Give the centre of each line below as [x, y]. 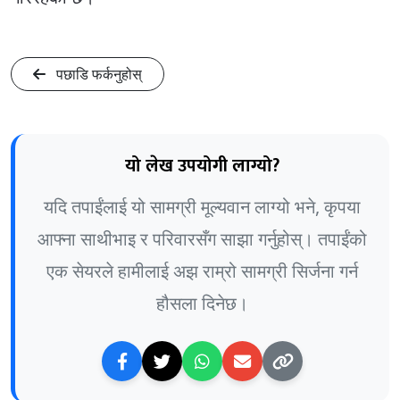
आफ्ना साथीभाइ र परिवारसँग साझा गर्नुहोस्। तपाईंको [202, 238]
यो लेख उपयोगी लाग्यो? [202, 166]
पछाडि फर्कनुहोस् [97, 74]
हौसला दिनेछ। [202, 303]
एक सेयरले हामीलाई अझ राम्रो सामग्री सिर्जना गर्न [202, 271]
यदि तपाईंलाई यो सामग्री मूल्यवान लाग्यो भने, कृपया [202, 206]
